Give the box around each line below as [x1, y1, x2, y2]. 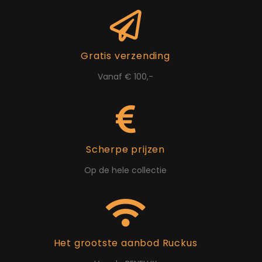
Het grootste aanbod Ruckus [53, 236, 198, 250]
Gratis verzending [81, 49, 170, 63]
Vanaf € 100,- [98, 70, 153, 82]
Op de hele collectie [84, 164, 167, 176]
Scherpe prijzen [86, 142, 165, 156]
